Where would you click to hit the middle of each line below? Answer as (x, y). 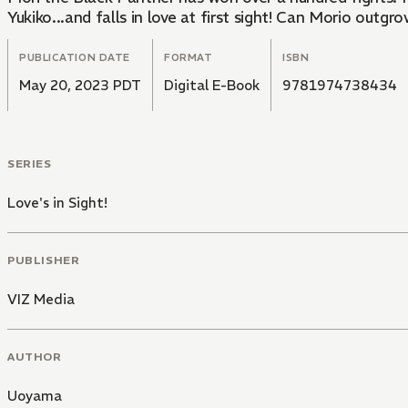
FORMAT (189, 58)
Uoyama (35, 395)
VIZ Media (41, 299)
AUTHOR (35, 356)
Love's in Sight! (57, 203)
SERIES (30, 164)
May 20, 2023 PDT (80, 86)
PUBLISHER (44, 260)
